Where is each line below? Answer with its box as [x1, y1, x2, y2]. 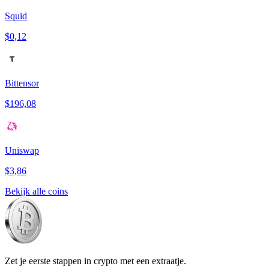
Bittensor [5, 78, 39, 89]
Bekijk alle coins [5, 186, 68, 197]
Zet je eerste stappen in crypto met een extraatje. [5, 256, 186, 267]
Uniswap [5, 145, 39, 156]
